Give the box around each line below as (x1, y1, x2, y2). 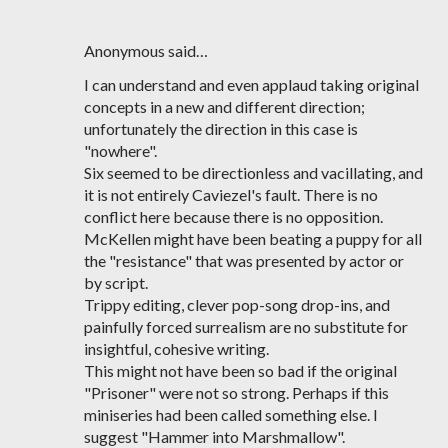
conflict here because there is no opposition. (84, 207, 383, 226)
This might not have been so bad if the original (84, 361, 397, 380)
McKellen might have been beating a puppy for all (84, 229, 422, 248)
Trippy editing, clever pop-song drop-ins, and (84, 295, 390, 314)
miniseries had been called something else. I (84, 405, 378, 424)
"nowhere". (84, 141, 157, 160)
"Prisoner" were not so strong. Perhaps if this (84, 383, 389, 402)
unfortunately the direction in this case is (84, 119, 358, 138)
